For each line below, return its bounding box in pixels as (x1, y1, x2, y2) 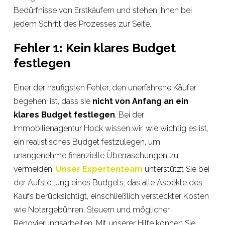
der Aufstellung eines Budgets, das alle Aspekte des (13, 178, 202, 187)
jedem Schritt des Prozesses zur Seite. (13, 19, 151, 29)
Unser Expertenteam (55, 164, 143, 174)
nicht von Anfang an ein (92, 96, 188, 106)
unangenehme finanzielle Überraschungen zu (13, 151, 178, 160)
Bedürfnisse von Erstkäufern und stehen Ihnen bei (13, 6, 192, 15)
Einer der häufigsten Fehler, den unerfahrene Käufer (13, 83, 196, 92)
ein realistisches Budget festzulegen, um (13, 137, 160, 147)
